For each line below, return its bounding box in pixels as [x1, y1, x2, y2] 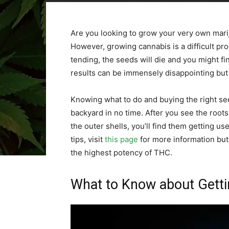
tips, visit [71, 134, 105, 144]
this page [105, 134, 138, 144]
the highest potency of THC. [71, 148, 172, 157]
